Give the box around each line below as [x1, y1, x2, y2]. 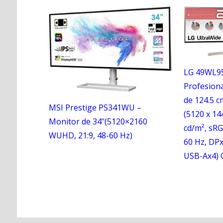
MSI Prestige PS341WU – [48, 102, 141, 113]
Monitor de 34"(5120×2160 [48, 116, 147, 127]
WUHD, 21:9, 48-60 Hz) [48, 130, 132, 141]
